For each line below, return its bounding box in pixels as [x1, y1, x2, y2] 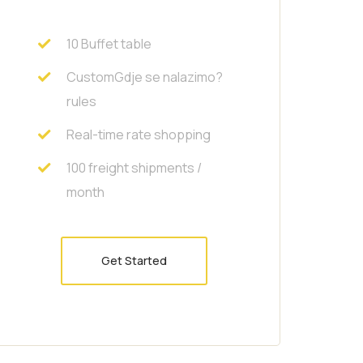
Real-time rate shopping [66, 125, 211, 143]
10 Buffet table [66, 34, 152, 53]
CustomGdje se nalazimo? [66, 67, 223, 86]
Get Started [101, 252, 168, 268]
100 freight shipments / [66, 158, 202, 177]
